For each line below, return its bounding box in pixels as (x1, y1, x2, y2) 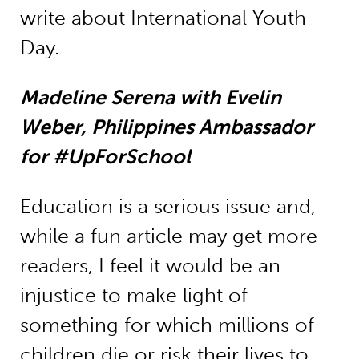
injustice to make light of (19, 283, 248, 307)
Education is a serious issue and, (19, 194, 316, 218)
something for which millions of (19, 313, 314, 337)
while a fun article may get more (19, 224, 317, 248)
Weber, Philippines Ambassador (19, 115, 313, 139)
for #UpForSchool (19, 144, 196, 168)
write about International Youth (19, 6, 306, 30)
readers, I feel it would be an (19, 253, 280, 277)
